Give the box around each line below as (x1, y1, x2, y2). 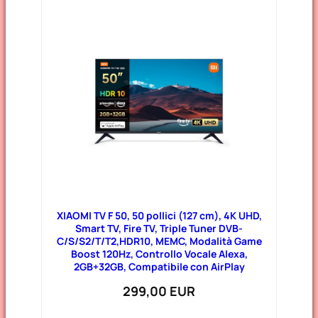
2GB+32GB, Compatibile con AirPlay (73, 259, 245, 273)
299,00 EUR (123, 282, 195, 300)
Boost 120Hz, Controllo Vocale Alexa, (70, 246, 248, 261)
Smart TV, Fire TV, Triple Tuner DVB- (75, 221, 243, 235)
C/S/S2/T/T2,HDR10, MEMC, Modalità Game (56, 234, 262, 248)
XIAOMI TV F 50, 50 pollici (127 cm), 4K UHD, (56, 208, 262, 222)
